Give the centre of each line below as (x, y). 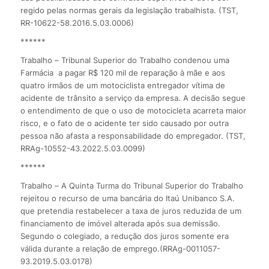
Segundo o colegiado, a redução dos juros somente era (124, 236)
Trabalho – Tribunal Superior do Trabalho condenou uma (125, 60)
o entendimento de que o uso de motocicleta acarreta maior (133, 110)
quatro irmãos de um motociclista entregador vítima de (122, 85)
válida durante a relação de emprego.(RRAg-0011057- (120, 248)
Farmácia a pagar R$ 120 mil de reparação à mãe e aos (122, 72)
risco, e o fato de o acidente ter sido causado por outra (124, 123)
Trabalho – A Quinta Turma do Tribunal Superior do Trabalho (131, 185)
